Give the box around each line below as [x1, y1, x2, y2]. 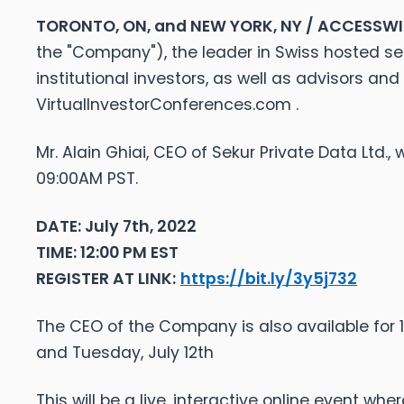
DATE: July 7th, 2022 [36, 216, 197, 238]
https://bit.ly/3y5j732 [180, 268, 357, 290]
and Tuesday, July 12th [36, 342, 214, 364]
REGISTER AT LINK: [36, 268, 176, 290]
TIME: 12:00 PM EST [36, 242, 179, 264]
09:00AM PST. [36, 168, 138, 190]
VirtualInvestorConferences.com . [36, 94, 298, 116]
